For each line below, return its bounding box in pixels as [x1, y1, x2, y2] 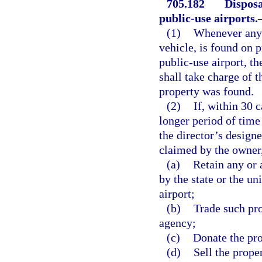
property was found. [159, 85, 254, 98]
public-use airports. [159, 12, 258, 25]
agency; [159, 216, 196, 230]
